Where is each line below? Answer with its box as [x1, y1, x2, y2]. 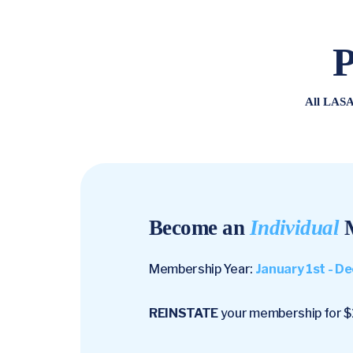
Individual [249, 216, 340, 240]
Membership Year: [149, 262, 255, 277]
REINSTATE [149, 306, 221, 321]
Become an [149, 216, 250, 240]
